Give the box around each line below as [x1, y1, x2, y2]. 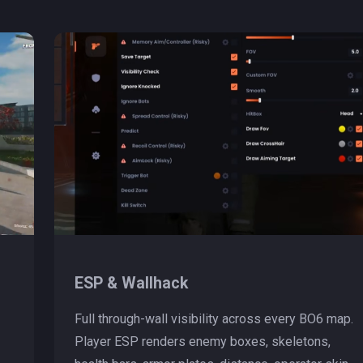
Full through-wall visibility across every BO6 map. [74, 310, 353, 327]
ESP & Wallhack [74, 273, 188, 293]
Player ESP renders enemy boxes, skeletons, [74, 333, 331, 349]
